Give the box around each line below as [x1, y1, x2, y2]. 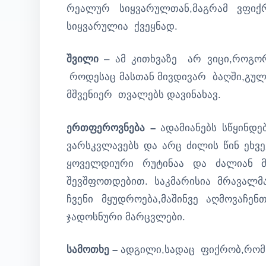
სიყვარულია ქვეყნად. [66, 20, 178, 32]
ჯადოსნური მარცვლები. [66, 211, 185, 223]
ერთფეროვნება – [66, 122, 161, 134]
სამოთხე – [66, 244, 121, 255]
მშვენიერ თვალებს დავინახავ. [66, 89, 221, 100]
